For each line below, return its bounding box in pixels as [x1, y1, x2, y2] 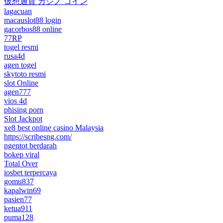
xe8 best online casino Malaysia [4, 123, 104, 132]
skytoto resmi [4, 69, 46, 78]
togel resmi [4, 42, 38, 51]
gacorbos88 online [4, 24, 62, 33]
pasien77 [4, 195, 32, 204]
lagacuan [4, 6, 32, 15]
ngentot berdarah [4, 141, 57, 150]
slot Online [4, 78, 38, 87]
